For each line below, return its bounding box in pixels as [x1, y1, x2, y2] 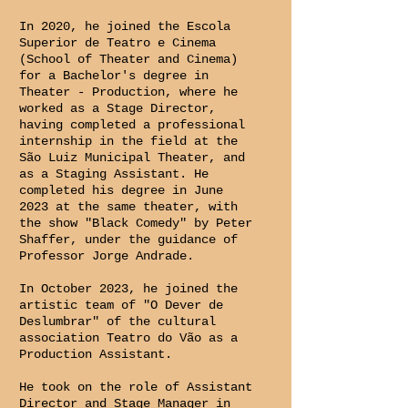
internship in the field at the [19, 134, 238, 148]
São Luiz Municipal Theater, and [19, 150, 245, 165]
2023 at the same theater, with [19, 199, 238, 214]
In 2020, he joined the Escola [19, 19, 230, 34]
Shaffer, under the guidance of [19, 232, 238, 247]
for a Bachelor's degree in [19, 68, 209, 83]
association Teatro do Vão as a [19, 331, 238, 345]
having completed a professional [19, 117, 245, 132]
